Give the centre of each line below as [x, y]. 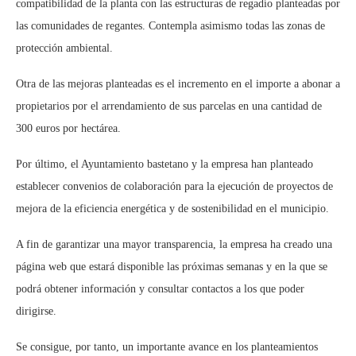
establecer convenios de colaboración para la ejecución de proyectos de [174, 186]
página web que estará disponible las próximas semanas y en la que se [172, 266]
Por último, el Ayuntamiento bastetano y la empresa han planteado [164, 164]
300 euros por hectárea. [72, 128]
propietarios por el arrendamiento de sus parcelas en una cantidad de [169, 106]
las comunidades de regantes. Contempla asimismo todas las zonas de [170, 25]
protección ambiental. [64, 48]
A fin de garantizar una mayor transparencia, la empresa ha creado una [174, 244]
